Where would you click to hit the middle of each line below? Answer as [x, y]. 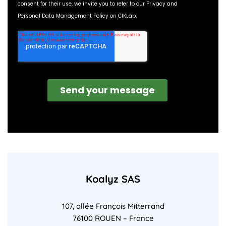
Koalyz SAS [113, 179]
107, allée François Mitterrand [113, 206]
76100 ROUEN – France [113, 218]
